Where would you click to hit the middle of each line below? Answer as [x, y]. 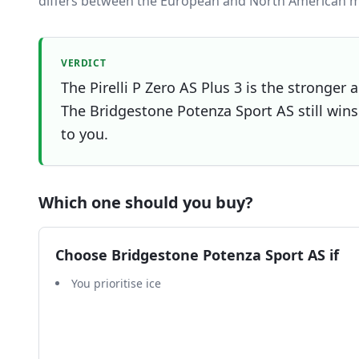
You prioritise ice [116, 283]
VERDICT [84, 63]
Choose [83, 255]
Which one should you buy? [146, 202]
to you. [85, 134]
